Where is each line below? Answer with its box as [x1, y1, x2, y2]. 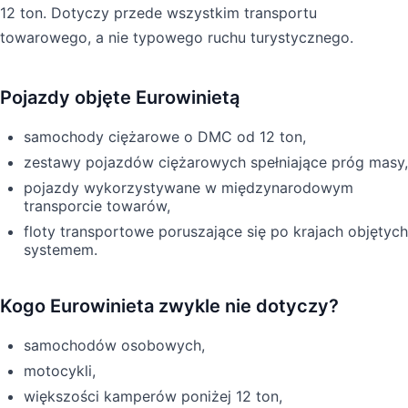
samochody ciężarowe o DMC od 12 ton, [24, 127, 306, 146]
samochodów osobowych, [24, 335, 205, 354]
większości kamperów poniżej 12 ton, [24, 386, 282, 405]
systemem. [24, 240, 97, 259]
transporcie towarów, [24, 196, 170, 215]
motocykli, [24, 361, 96, 380]
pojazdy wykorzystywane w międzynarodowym [24, 178, 353, 197]
